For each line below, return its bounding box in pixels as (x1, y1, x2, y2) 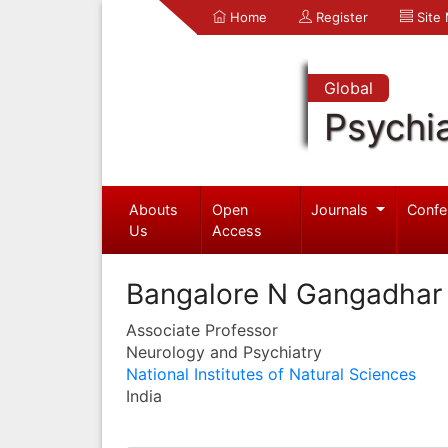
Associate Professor (126, 319, 278, 340)
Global (323, 78, 373, 98)
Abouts (128, 200, 178, 218)
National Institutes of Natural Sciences (126, 363, 416, 384)
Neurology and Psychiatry (126, 341, 322, 362)
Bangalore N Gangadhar (126, 276, 442, 311)
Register (312, 9, 368, 25)
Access (212, 221, 263, 239)
